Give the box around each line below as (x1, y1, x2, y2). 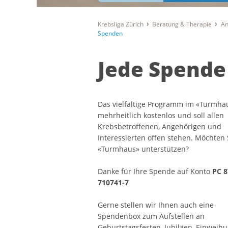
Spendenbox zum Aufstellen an (98, 211, 205, 221)
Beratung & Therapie (152, 20, 212, 29)
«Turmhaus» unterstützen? (98, 144, 189, 154)
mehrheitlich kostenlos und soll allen (98, 110, 224, 121)
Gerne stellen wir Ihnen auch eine (98, 200, 214, 210)
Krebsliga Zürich (98, 20, 144, 29)
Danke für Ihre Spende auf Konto (98, 166, 212, 177)
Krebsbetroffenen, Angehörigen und (98, 122, 221, 132)
